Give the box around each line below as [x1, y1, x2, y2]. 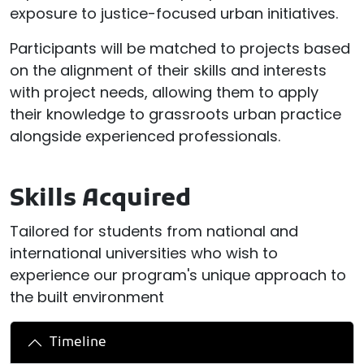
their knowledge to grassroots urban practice [10, 104, 341, 125]
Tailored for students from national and [10, 221, 298, 242]
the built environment [10, 287, 164, 308]
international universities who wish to [10, 243, 278, 264]
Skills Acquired [10, 184, 191, 216]
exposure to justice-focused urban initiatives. [10, 3, 338, 24]
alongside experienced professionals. [10, 126, 280, 147]
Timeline [50, 334, 106, 351]
